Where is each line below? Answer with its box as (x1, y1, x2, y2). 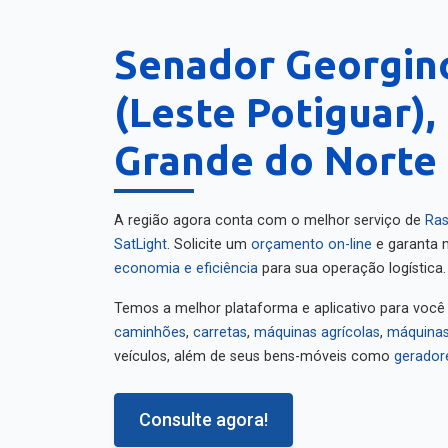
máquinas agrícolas (254, 324, 380, 341)
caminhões (114, 324, 186, 341)
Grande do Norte (114, 138, 437, 183)
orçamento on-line (251, 236, 372, 253)
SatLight (114, 236, 167, 253)
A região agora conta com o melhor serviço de (114, 212, 425, 229)
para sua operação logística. (258, 260, 446, 277)
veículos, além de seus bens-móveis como (114, 348, 394, 365)
